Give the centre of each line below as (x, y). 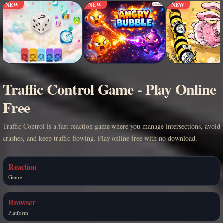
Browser (22, 202)
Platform (18, 212)
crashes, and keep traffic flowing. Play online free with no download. (100, 138)
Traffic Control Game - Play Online (109, 88)
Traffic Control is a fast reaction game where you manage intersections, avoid (111, 126)
